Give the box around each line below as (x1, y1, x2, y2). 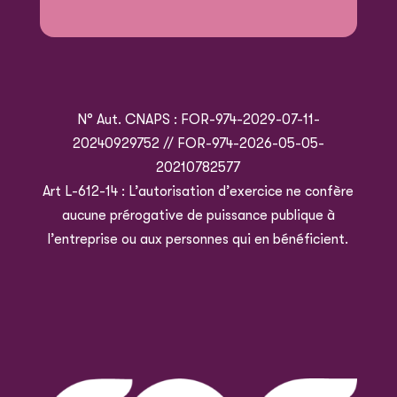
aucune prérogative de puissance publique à (61, 206, 335, 223)
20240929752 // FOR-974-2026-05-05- (72, 135, 324, 152)
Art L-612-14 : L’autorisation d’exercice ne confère (43, 183, 354, 199)
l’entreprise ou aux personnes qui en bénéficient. (48, 230, 349, 247)
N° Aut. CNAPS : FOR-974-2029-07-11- (76, 111, 320, 128)
